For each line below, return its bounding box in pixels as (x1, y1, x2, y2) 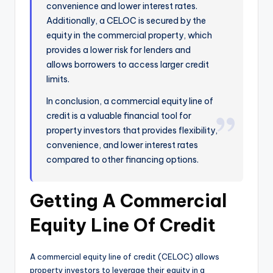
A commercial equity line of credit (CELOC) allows (30, 252, 219, 262)
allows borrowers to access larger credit (46, 59, 210, 71)
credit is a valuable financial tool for (46, 110, 192, 122)
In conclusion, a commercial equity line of (46, 96, 214, 107)
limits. (46, 74, 70, 85)
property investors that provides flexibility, (46, 125, 218, 136)
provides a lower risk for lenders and (46, 44, 191, 56)
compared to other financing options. (46, 154, 199, 166)
